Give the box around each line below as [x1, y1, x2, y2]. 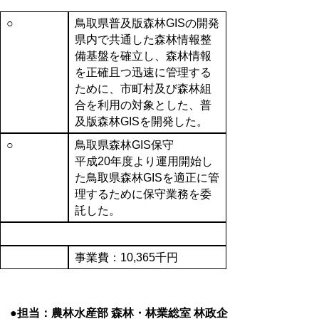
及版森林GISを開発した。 [74, 115, 208, 128]
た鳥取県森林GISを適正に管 [74, 172, 219, 184]
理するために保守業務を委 [74, 188, 211, 201]
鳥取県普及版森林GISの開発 [74, 17, 219, 30]
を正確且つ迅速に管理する [74, 66, 211, 79]
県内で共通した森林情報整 [74, 33, 211, 46]
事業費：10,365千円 [74, 251, 178, 264]
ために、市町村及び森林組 [74, 83, 211, 95]
